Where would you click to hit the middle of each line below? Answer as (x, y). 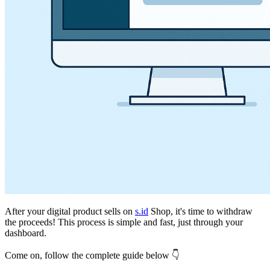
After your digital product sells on (70, 212)
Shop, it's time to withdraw (200, 212)
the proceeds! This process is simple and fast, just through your (124, 222)
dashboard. (26, 233)
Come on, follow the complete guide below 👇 (92, 256)
